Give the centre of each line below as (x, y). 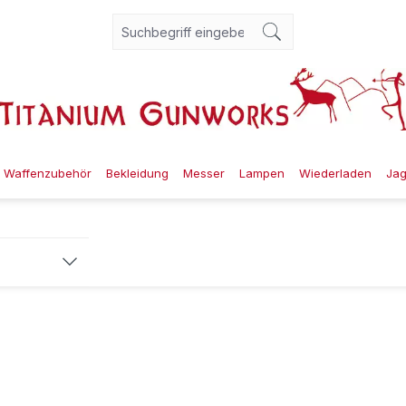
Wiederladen (335, 173)
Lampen (262, 173)
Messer (204, 173)
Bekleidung (137, 173)
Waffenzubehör (48, 173)
